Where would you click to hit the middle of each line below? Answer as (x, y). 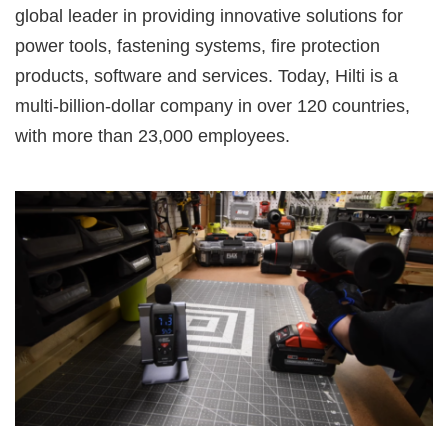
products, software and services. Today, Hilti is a (206, 75)
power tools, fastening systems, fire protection (197, 45)
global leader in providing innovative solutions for (209, 15)
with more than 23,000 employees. (152, 135)
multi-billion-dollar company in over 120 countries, (212, 105)
